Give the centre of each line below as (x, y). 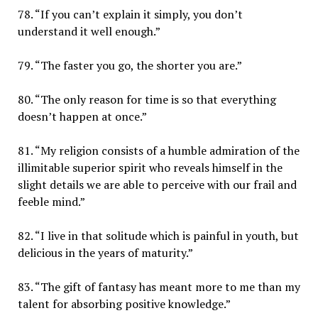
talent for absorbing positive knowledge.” (124, 303)
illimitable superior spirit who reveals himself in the (150, 167)
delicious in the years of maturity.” (105, 252)
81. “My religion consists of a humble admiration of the (158, 150)
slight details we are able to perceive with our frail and (157, 184)
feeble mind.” (51, 201)
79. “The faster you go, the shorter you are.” (130, 65)
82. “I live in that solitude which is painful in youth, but (158, 235)
